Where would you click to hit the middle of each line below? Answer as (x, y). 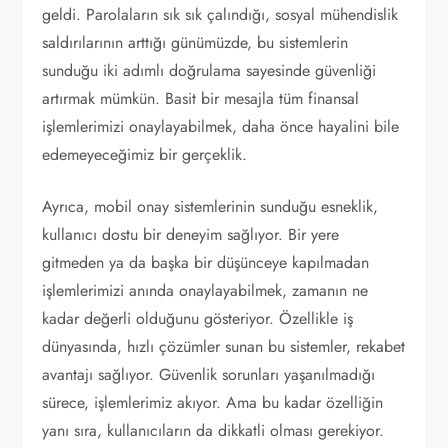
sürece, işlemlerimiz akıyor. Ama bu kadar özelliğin (213, 402)
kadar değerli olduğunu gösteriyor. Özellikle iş (198, 318)
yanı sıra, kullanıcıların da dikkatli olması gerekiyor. (213, 430)
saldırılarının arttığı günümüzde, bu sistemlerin (195, 42)
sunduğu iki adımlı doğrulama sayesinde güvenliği (209, 70)
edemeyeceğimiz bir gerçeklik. (145, 154)
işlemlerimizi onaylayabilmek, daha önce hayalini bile (221, 126)
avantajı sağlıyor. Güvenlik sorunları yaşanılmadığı (209, 374)
